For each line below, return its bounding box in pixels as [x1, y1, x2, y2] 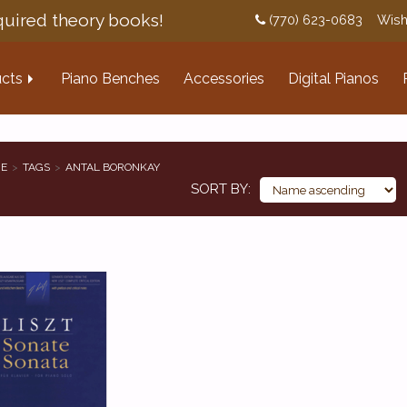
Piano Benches [61, 70, 160, 87]
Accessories [184, 70, 264, 87]
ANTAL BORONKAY [65, 161, 160, 174]
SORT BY [191, 181, 248, 197]
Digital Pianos [288, 70, 379, 87]
